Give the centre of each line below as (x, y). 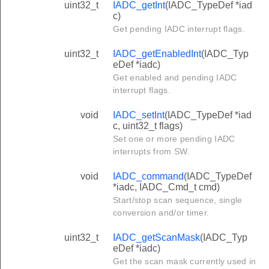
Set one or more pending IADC (174, 138)
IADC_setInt (139, 115)
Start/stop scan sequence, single (178, 200)
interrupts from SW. (151, 151)
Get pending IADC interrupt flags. (179, 29)
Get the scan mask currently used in (185, 261)
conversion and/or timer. (161, 212)
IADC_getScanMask (156, 237)
